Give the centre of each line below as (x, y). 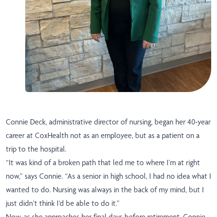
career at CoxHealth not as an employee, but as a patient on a (103, 136)
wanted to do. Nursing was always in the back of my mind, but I (105, 190)
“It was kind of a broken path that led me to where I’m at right (103, 163)
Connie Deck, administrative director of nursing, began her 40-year (108, 122)
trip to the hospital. (36, 149)
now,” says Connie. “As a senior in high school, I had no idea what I (108, 176)
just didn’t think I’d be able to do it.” (63, 203)
